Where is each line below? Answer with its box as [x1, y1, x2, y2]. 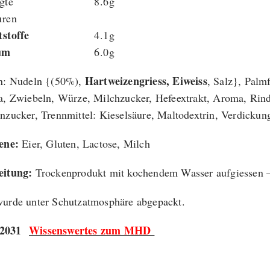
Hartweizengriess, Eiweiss [84, 73, 207, 89]
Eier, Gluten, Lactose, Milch [22, 136, 150, 151]
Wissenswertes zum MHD [29, 222, 155, 239]
